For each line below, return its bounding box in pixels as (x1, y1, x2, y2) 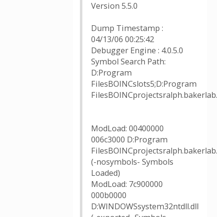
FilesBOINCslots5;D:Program (91, 78, 197, 89)
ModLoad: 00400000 (91, 123, 164, 134)
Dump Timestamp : (91, 23, 163, 33)
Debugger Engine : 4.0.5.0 (91, 45, 183, 56)
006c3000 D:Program (91, 134, 168, 145)
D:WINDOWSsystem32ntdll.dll (91, 201, 199, 212)
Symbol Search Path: (91, 56, 166, 67)
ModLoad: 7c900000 (91, 179, 163, 189)
